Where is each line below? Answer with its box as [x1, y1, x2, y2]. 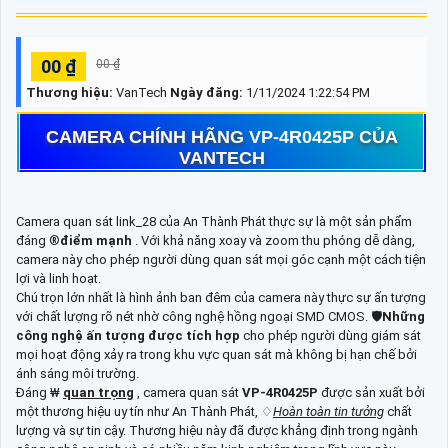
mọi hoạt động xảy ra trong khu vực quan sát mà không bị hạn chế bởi [16, 347, 417, 363]
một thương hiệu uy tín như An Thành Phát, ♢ [16, 404, 273, 420]
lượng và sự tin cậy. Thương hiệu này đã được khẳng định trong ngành [16, 423, 418, 439]
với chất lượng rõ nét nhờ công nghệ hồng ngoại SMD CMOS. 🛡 [16, 309, 382, 325]
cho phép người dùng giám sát [243, 328, 421, 344]
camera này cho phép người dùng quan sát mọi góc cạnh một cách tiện [16, 252, 426, 268]
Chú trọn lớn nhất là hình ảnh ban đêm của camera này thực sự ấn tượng [16, 290, 426, 306]
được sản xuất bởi [321, 385, 425, 401]
